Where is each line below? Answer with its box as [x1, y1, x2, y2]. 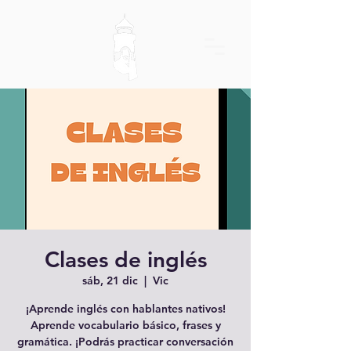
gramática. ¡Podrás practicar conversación [17, 335, 233, 349]
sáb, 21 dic [82, 273, 138, 288]
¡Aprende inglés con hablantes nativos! [25, 302, 226, 316]
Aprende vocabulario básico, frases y [30, 318, 221, 332]
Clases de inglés [44, 246, 207, 273]
